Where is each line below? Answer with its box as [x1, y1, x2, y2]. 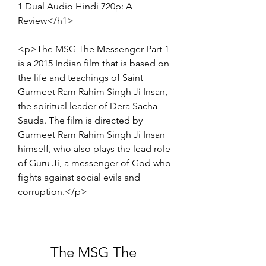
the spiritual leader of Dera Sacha [18, 100, 157, 112]
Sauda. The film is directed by [18, 114, 142, 126]
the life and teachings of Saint [18, 71, 143, 83]
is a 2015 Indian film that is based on [18, 57, 169, 69]
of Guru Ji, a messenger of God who [18, 157, 171, 169]
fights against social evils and [18, 171, 140, 183]
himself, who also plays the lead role [18, 142, 170, 154]
